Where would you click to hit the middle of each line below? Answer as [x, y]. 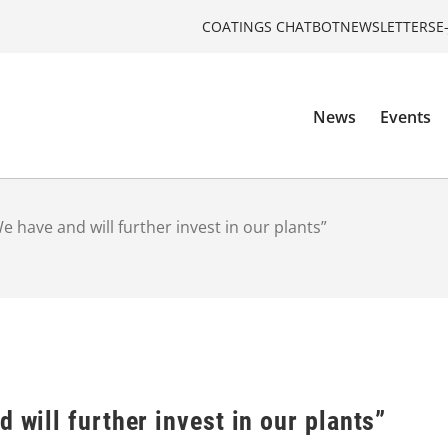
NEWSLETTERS [388, 26]
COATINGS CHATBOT [271, 26]
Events [406, 117]
